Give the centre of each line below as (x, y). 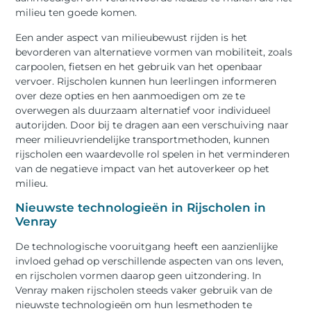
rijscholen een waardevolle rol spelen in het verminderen (153, 154)
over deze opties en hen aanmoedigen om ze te (131, 95)
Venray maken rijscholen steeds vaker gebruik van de (144, 290)
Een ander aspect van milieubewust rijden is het (132, 37)
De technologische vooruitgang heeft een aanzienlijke (147, 246)
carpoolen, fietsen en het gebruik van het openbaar (139, 66)
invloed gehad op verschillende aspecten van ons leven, (150, 261)
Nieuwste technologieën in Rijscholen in (141, 207)
